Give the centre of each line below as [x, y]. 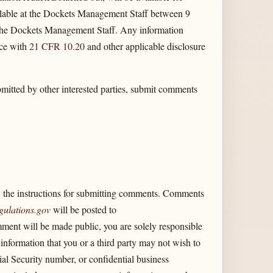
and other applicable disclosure [145, 46]
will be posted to [83, 209]
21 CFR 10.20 [57, 46]
